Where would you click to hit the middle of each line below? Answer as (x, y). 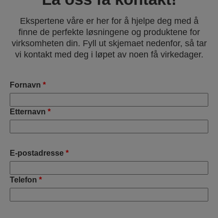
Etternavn (28, 112)
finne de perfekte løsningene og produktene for (109, 32)
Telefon (23, 180)
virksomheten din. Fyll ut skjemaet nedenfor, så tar (109, 44)
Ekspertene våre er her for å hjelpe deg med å (109, 21)
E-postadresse (37, 153)
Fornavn (25, 85)
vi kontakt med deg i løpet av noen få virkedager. (109, 55)
